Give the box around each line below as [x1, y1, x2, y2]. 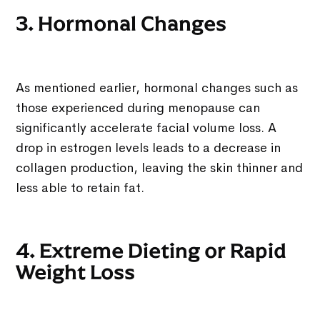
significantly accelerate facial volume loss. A [16, 119, 277, 136]
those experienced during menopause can [16, 99, 261, 116]
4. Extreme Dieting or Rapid [16, 238, 287, 264]
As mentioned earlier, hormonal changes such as [16, 79, 299, 96]
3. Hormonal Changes [16, 11, 227, 36]
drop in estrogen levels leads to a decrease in [16, 139, 281, 156]
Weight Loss [16, 259, 136, 285]
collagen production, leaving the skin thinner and [16, 159, 304, 176]
